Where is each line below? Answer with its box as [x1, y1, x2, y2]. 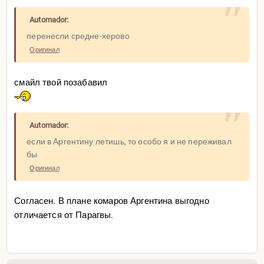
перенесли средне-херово [27, 31, 130, 41]
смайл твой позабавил [14, 77, 108, 88]
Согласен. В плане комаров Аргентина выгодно [14, 195, 209, 206]
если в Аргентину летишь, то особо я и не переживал [27, 136, 232, 146]
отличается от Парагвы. [14, 209, 114, 220]
